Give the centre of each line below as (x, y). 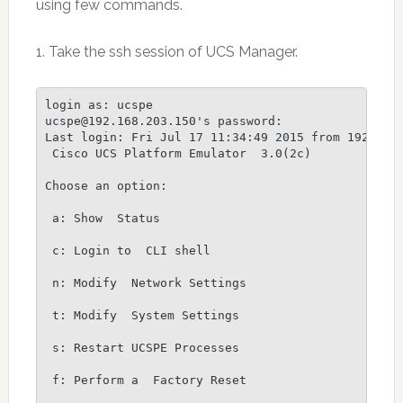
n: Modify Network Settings (146, 282)
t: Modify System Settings (143, 315)
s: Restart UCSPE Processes (143, 347)
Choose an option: (107, 185)
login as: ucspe (99, 104)
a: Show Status (103, 218)
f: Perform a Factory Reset (146, 380)
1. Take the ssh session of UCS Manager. (166, 52)
